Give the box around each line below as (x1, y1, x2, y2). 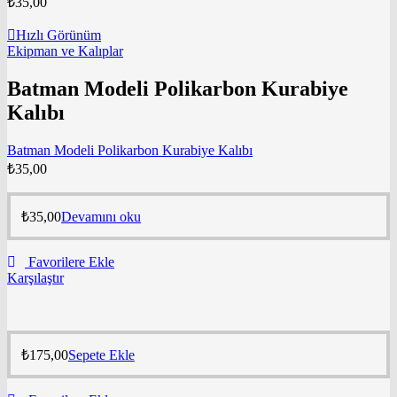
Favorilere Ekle (28, 253, 114, 269)
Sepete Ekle (68, 346, 135, 362)
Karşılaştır (7, 269, 64, 285)
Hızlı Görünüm (16, 27, 101, 43)
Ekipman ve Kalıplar (7, 43, 123, 58)
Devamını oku (61, 208, 141, 224)
